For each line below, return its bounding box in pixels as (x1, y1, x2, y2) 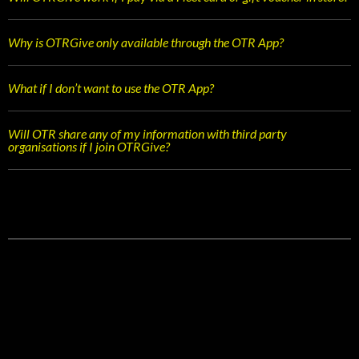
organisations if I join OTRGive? (8, 138, 170, 154)
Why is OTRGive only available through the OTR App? (8, 34, 284, 50)
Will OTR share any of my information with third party (8, 125, 287, 141)
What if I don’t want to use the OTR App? (8, 79, 214, 95)
